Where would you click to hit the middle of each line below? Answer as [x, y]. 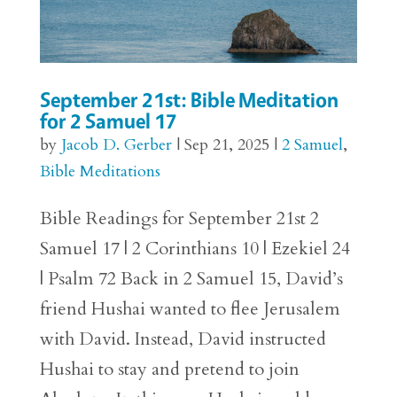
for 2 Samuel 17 [108, 121]
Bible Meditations [100, 172]
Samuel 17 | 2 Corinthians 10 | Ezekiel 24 [195, 249]
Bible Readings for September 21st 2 [179, 219]
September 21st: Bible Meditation [189, 100]
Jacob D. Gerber [116, 145]
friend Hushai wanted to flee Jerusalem [190, 309]
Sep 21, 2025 [226, 145]
